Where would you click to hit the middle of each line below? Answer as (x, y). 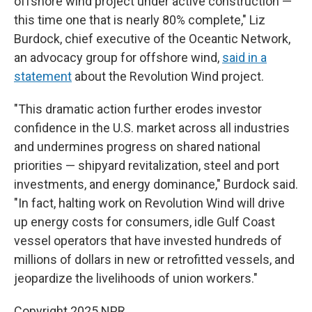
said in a (244, 57)
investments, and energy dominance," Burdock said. (156, 184)
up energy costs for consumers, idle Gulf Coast (145, 222)
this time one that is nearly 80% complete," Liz (140, 20)
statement (43, 76)
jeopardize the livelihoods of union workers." (136, 278)
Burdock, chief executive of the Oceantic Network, (152, 39)
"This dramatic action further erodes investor (138, 109)
